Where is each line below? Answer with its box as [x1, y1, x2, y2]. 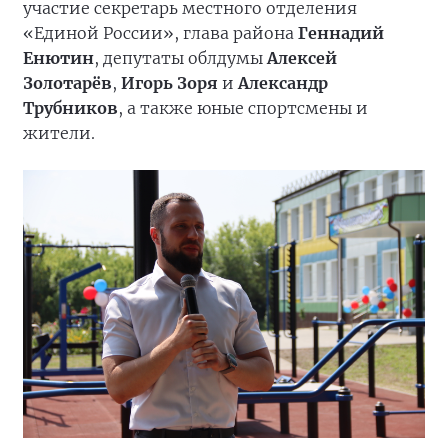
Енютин [23, 48, 94, 69]
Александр [238, 73, 328, 94]
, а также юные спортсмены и [118, 98, 368, 119]
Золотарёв [23, 73, 112, 94]
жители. [23, 123, 95, 144]
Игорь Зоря [121, 73, 218, 94]
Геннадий [298, 23, 384, 44]
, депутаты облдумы [94, 48, 263, 69]
